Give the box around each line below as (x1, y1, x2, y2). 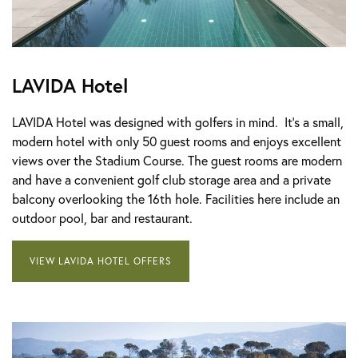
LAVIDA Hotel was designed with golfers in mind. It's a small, (12, 113, 344, 130)
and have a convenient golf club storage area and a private (12, 170, 331, 188)
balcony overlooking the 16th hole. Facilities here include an (12, 189, 340, 207)
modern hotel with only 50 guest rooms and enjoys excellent (12, 132, 341, 149)
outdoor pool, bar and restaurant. (12, 209, 193, 226)
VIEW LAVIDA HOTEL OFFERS (30, 254, 172, 267)
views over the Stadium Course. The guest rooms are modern (12, 151, 342, 169)
